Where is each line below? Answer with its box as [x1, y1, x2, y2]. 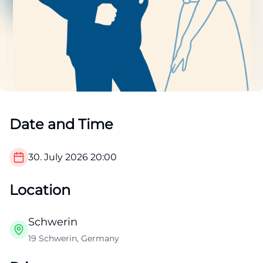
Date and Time [9, 116, 113, 133]
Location [9, 181, 70, 199]
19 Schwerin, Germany [28, 233, 119, 244]
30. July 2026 [28, 151, 88, 163]
